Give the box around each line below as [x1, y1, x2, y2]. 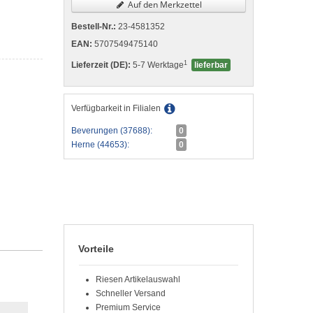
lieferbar [194, 60, 228, 70]
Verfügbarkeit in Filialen [71, 103, 161, 114]
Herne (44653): [71, 140, 129, 150]
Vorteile [78, 243, 114, 254]
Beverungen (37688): [71, 126, 152, 136]
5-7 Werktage [131, 60, 184, 70]
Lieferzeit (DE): [71, 60, 131, 70]
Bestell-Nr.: [71, 22, 116, 31]
